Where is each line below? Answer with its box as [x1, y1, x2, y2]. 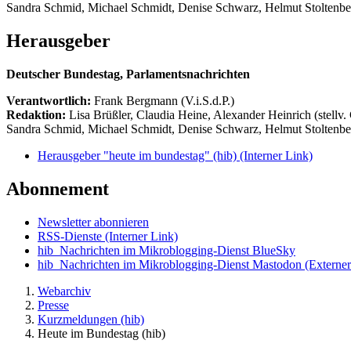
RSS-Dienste [38, 229, 105, 243]
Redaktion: [6, 108, 69, 122]
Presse [38, 298, 69, 312]
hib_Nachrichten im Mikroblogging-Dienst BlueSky [38, 243, 295, 257]
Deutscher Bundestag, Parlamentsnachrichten [6, 67, 250, 81]
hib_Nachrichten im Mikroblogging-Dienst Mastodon [38, 257, 302, 271]
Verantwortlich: [6, 94, 91, 108]
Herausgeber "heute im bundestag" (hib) [38, 149, 240, 163]
